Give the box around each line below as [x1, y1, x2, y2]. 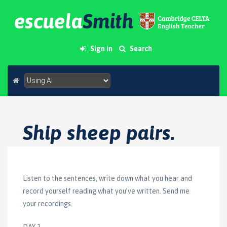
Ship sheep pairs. [23, 121, 175, 144]
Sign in [89, 45, 114, 53]
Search [128, 45, 152, 53]
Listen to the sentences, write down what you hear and [23, 174, 192, 183]
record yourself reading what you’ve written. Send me [23, 187, 190, 196]
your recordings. [23, 200, 72, 208]
